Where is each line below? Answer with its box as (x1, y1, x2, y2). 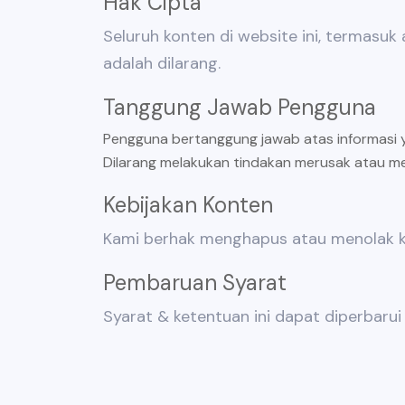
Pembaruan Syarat (103, 268, 287, 297)
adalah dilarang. (103, 52, 221, 74)
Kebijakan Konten (103, 191, 273, 219)
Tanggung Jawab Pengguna (103, 93, 376, 121)
